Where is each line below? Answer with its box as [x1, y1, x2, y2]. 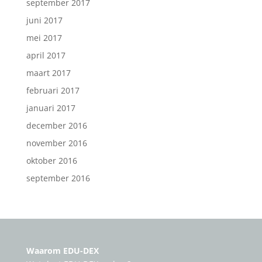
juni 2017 [26, 15, 63, 26]
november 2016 [26, 137, 87, 149]
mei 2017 [26, 32, 62, 43]
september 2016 [26, 173, 90, 184]
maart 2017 [26, 67, 71, 78]
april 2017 [26, 50, 65, 61]
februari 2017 [26, 85, 80, 96]
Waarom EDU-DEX [26, 245, 99, 256]
